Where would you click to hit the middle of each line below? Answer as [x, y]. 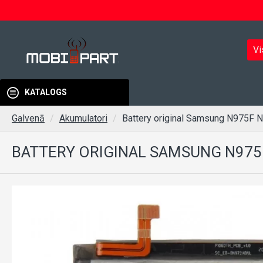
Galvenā [28, 118]
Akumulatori [83, 118]
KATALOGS [46, 92]
